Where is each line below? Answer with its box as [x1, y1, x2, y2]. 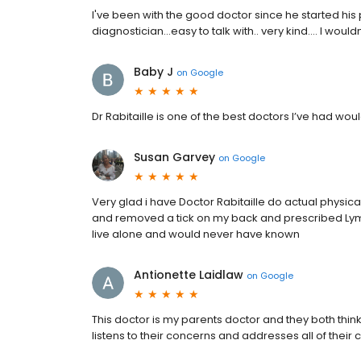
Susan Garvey [134, 149, 215, 166]
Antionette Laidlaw [134, 267, 243, 284]
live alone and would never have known [92, 226, 300, 243]
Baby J [134, 64, 173, 81]
